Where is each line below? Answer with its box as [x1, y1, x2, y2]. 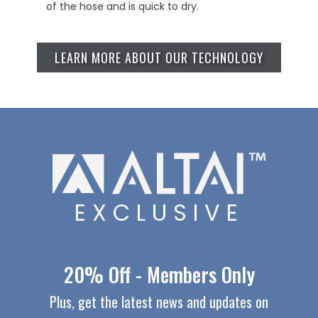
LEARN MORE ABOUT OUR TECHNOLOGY [55, 48, 263, 67]
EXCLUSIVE [74, 197, 244, 229]
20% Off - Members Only [63, 260, 255, 290]
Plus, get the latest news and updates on [50, 291, 268, 313]
